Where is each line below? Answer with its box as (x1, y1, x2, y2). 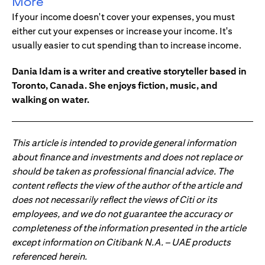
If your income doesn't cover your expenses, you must (12, 11, 235, 23)
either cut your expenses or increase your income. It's (12, 25, 232, 37)
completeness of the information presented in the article (12, 222, 246, 234)
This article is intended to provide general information (12, 137, 236, 149)
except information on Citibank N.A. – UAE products (12, 237, 231, 248)
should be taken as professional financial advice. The (12, 166, 233, 177)
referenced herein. (12, 251, 87, 263)
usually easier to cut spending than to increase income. (12, 40, 241, 51)
